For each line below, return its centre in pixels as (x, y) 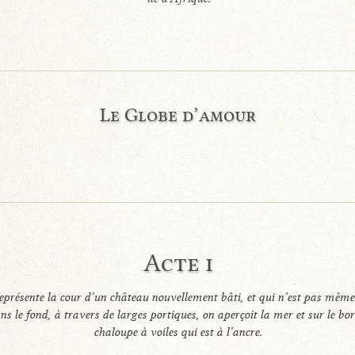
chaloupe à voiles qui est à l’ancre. (178, 332)
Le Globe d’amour (178, 114)
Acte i (178, 263)
